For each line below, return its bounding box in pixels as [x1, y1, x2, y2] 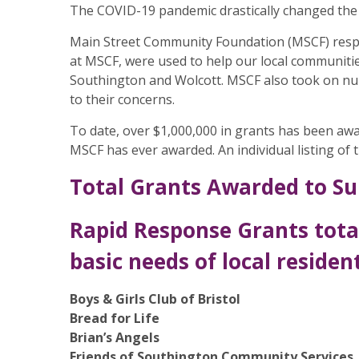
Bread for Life [70, 309, 159, 327]
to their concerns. [70, 91, 175, 108]
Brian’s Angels [70, 329, 159, 346]
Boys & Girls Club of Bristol [70, 290, 240, 308]
